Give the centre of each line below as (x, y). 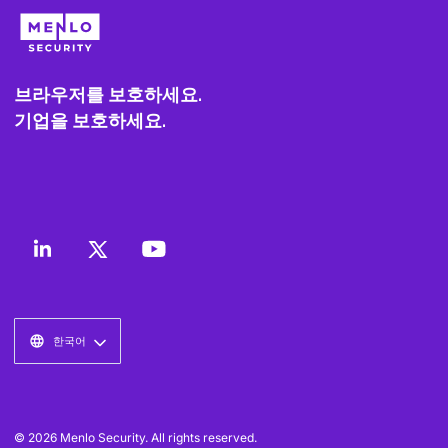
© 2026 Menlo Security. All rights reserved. (135, 438)
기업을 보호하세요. (90, 121)
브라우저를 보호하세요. (108, 95)
